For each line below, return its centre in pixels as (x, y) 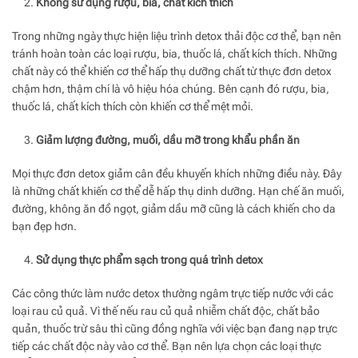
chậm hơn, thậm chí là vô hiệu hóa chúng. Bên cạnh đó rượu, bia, (171, 88)
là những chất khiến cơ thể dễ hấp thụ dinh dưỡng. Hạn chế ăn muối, (178, 191)
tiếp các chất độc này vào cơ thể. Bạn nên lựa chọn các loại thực (167, 346)
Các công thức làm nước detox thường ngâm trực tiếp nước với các (173, 293)
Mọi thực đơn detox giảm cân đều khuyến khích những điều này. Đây (177, 173)
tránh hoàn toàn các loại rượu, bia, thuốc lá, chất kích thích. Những (175, 53)
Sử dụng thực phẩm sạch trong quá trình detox (149, 259)
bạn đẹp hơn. (44, 226)
